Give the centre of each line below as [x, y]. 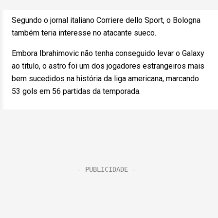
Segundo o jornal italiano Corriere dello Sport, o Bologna [106, 20]
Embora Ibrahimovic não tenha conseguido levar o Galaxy [108, 53]
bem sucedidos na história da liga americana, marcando [105, 79]
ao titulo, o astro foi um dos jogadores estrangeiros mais [108, 66]
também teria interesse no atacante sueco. [84, 33]
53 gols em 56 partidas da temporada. [76, 91]
